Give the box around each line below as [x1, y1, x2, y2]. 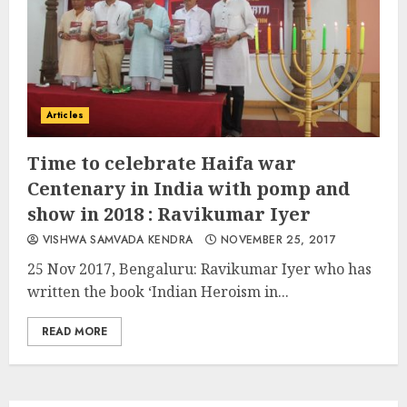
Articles [46, 108, 84, 122]
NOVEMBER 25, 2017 [216, 232, 337, 248]
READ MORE [42, 323, 107, 340]
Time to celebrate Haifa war [27, 151, 296, 175]
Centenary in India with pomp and [27, 176, 350, 201]
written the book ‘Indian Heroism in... [27, 282, 289, 302]
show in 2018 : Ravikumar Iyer [27, 202, 311, 226]
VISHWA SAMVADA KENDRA [38, 232, 194, 248]
